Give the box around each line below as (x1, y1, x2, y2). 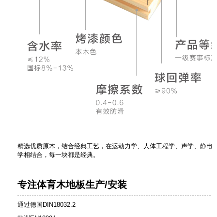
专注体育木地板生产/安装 (17, 179, 127, 190)
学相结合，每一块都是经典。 (17, 151, 100, 159)
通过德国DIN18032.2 (17, 201, 76, 209)
